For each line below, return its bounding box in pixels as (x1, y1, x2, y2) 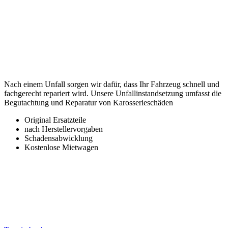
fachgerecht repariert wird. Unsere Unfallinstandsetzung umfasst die (4, 89, 221, 98)
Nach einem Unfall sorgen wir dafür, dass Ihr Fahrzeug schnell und (4, 79, 219, 89)
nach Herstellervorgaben (24, 124, 103, 133)
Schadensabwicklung (24, 133, 93, 142)
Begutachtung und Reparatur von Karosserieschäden (4, 98, 173, 107)
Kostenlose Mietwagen (24, 142, 98, 152)
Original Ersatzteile (24, 115, 86, 124)
